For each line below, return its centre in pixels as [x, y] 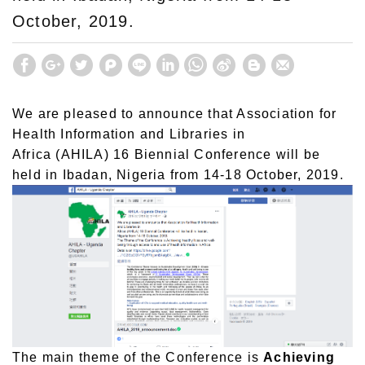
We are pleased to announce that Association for [175, 114]
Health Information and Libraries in [131, 134]
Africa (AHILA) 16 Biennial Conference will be [167, 154]
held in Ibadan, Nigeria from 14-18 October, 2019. [178, 175]
